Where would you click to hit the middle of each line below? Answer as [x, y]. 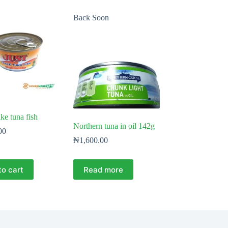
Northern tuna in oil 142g [114, 126]
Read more [103, 169]
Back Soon [91, 18]
